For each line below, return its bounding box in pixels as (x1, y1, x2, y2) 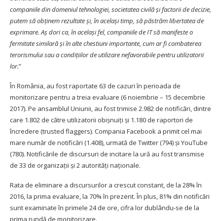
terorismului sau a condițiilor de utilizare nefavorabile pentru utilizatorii (10, 50, 204, 60)
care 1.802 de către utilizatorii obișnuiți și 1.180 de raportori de (10, 115, 193, 125)
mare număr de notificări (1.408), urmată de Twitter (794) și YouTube (10, 138, 208, 147)
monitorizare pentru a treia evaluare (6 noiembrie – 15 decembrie (10, 93, 205, 102)
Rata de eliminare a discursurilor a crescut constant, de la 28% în (10, 181, 202, 190)
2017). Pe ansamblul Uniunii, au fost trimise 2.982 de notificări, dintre (10, 104, 211, 113)
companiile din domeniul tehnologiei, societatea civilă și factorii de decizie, (10, 5, 211, 14)
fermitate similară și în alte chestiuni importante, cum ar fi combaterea (10, 39, 201, 48)
